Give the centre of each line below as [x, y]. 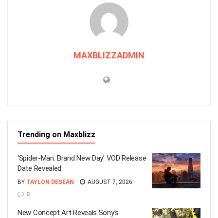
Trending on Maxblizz [56, 135]
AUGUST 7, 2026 [109, 182]
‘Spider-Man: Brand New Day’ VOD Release [82, 158]
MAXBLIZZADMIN [109, 55]
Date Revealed [40, 169]
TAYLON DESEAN [50, 182]
